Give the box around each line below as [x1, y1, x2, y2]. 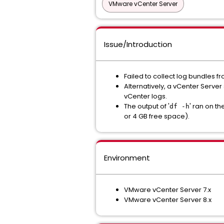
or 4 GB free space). [124, 111, 189, 121]
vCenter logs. [124, 91, 168, 101]
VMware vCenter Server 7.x [124, 185, 211, 194]
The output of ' [124, 101, 169, 111]
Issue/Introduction [104, 39, 172, 49]
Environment [104, 152, 150, 163]
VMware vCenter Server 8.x [124, 195, 211, 204]
